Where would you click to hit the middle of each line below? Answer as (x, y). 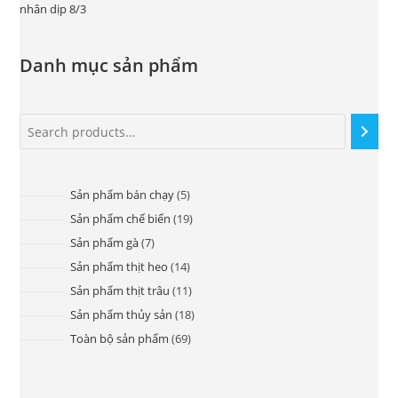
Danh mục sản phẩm (109, 65)
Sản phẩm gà (104, 243)
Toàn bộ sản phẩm (119, 338)
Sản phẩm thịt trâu (119, 291)
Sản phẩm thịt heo (119, 267)
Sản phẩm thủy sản (121, 314)
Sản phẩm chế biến (120, 219)
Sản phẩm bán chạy (122, 195)
